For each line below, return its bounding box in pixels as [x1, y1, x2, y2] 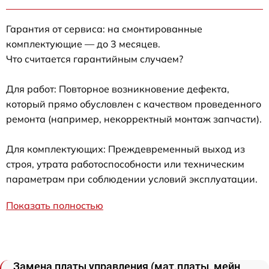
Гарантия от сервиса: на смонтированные [6, 22, 202, 35]
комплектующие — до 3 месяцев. [6, 37, 160, 50]
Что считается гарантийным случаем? [6, 52, 183, 65]
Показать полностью [6, 199, 103, 211]
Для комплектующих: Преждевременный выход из [6, 142, 245, 155]
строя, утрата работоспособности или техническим [6, 157, 244, 170]
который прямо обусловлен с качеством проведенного [6, 97, 261, 110]
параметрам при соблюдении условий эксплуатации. [6, 172, 258, 185]
